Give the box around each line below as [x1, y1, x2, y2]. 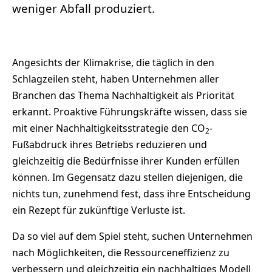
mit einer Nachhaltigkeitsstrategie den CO [12, 121, 205, 135]
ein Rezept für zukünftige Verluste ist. [12, 203, 185, 217]
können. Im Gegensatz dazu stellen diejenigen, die [12, 171, 243, 185]
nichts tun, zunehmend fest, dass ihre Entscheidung [12, 187, 251, 201]
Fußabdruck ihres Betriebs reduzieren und [12, 138, 207, 152]
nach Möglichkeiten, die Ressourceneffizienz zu [12, 246, 229, 260]
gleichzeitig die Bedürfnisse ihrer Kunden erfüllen [12, 154, 240, 168]
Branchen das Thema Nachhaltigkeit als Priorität [12, 89, 234, 103]
